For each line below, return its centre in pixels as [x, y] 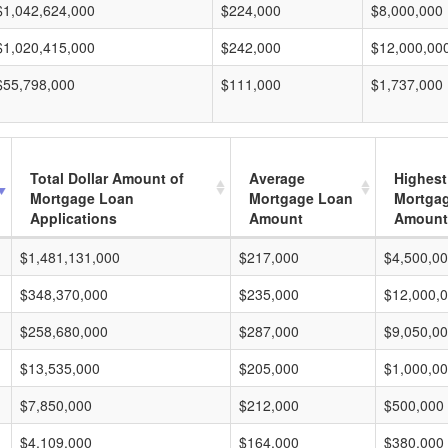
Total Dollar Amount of [107, 178]
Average [277, 178]
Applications [73, 218]
